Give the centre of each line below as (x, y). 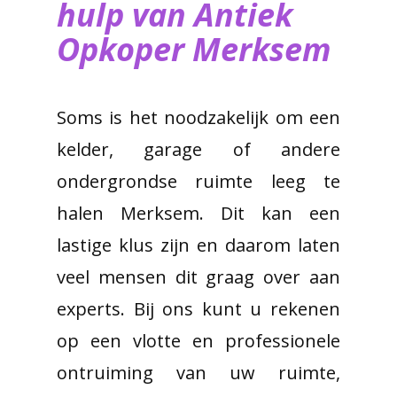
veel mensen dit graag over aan (198, 277)
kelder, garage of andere (198, 149)
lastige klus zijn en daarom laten (198, 245)
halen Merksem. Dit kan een (198, 213)
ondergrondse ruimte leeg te (198, 181)
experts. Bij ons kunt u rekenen (198, 309)
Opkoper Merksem (194, 49)
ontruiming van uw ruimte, (198, 373)
